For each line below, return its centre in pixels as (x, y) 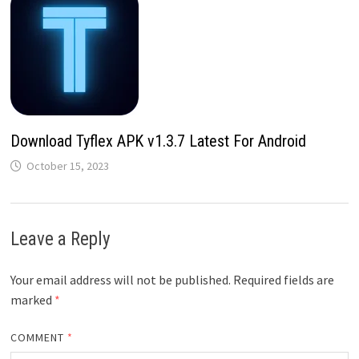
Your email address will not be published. (120, 279)
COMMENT (39, 337)
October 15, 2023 (67, 165)
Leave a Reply (60, 239)
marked (32, 299)
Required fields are (283, 279)
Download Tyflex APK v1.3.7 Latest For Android (158, 141)
